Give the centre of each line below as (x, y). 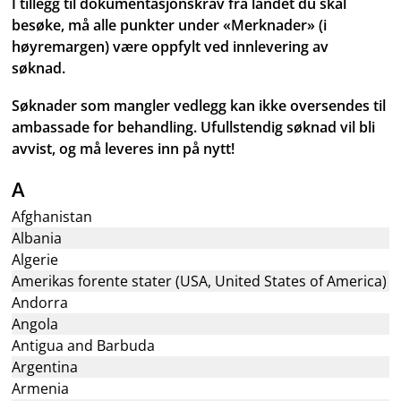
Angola (35, 324)
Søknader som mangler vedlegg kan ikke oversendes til (199, 106)
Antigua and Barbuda (84, 346)
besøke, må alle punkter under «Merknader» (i (170, 25)
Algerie (35, 260)
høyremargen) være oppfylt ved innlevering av (171, 47)
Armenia (41, 388)
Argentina (45, 367)
